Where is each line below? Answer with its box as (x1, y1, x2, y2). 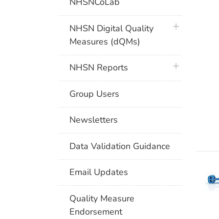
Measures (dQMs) (69, 35, 141, 47)
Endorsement (69, 205, 123, 218)
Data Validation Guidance (69, 140, 171, 152)
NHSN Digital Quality (69, 22, 154, 34)
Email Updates (69, 166, 129, 178)
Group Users (69, 88, 120, 100)
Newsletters (69, 114, 118, 126)
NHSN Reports (69, 62, 129, 74)
